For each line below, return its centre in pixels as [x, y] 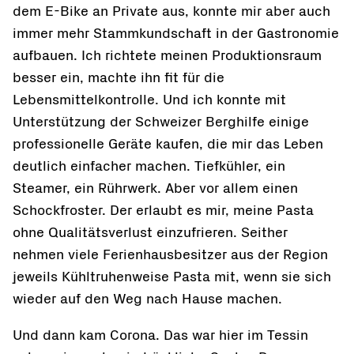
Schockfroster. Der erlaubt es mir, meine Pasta [163, 211]
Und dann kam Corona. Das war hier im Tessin [160, 335]
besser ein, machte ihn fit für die [119, 78]
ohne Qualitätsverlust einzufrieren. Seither [150, 233]
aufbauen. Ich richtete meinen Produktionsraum [167, 56]
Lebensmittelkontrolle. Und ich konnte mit [149, 100]
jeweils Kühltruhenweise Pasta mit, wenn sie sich [172, 277]
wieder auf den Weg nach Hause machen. [147, 299]
